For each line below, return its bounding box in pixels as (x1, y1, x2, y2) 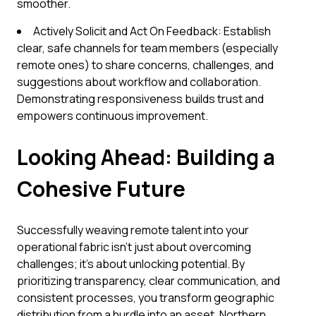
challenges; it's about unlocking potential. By (17, 256, 245, 272)
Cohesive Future (17, 174, 186, 203)
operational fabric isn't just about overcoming (17, 239, 251, 255)
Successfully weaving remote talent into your (17, 222, 249, 238)
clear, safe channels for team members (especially (17, 40, 278, 56)
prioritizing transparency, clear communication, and (17, 273, 280, 288)
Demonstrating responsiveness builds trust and (17, 91, 264, 107)
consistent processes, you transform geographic (17, 290, 274, 305)
